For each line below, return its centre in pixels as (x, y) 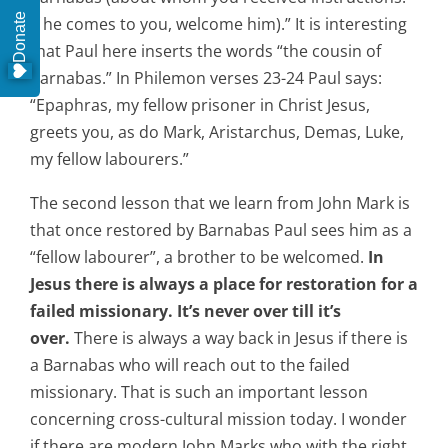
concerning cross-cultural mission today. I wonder (218, 419)
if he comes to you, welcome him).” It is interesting (218, 23)
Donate (19, 36)
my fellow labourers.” (109, 158)
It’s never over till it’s (259, 311)
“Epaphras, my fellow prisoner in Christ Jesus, (200, 104)
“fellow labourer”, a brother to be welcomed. (199, 257)
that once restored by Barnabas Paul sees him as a (221, 230)
